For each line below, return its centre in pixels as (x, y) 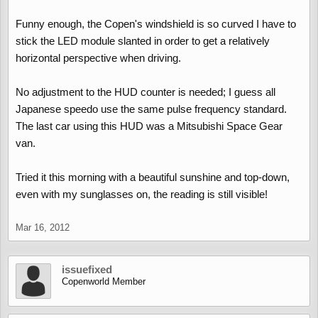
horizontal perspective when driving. (98, 58)
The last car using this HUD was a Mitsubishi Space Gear (149, 126)
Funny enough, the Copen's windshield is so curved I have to (156, 24)
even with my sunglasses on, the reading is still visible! (142, 194)
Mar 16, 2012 (43, 227)
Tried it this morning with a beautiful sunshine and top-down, (153, 177)
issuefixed (87, 269)
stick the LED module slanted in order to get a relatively (143, 41)
